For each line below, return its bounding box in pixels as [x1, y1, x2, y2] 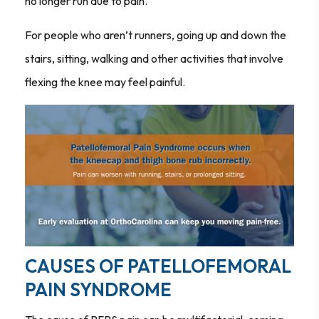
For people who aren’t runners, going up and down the [25, 28, 286, 43]
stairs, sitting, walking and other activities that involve [25, 51, 283, 66]
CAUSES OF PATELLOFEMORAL [25, 253, 291, 278]
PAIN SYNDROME [25, 277, 172, 301]
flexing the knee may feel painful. [25, 75, 185, 90]
